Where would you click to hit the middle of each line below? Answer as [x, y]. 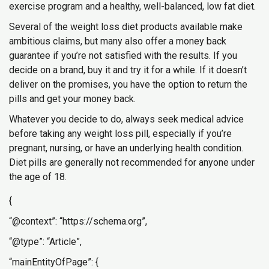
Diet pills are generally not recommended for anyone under [132, 162]
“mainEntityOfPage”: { [54, 262]
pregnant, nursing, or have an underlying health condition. [126, 148]
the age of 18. [38, 177]
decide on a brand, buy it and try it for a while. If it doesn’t [128, 70]
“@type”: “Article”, [45, 242]
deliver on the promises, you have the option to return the [128, 84]
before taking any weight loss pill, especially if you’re [120, 134]
